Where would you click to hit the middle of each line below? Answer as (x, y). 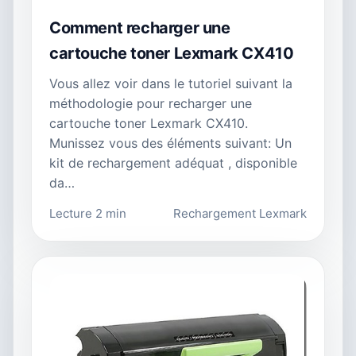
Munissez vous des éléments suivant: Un (170, 143)
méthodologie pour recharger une (151, 103)
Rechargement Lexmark (240, 213)
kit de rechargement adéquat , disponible (173, 163)
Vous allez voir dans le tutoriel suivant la (171, 83)
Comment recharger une (140, 27)
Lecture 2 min (88, 213)
